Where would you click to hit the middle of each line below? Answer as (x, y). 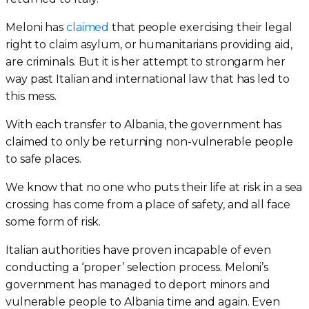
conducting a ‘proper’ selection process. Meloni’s (137, 267)
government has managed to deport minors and (138, 284)
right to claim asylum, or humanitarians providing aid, (149, 44)
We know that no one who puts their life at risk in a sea (154, 187)
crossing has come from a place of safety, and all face (148, 204)
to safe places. (43, 159)
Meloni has (36, 27)
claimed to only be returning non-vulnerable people (149, 141)
